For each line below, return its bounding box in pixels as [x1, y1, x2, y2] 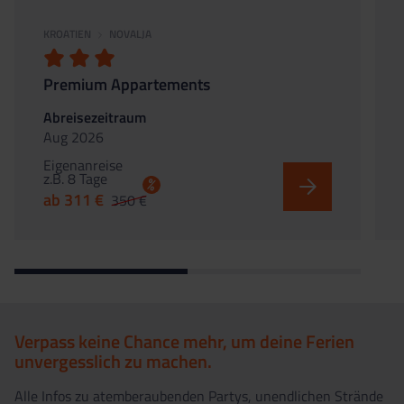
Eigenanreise [43, 153, 123, 176]
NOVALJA [109, 24, 151, 42]
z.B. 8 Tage [43, 167, 107, 189]
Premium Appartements [43, 71, 210, 96]
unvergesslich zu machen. [14, 346, 212, 375]
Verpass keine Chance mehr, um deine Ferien [14, 326, 354, 355]
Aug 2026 [43, 125, 104, 148]
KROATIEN [43, 24, 91, 42]
